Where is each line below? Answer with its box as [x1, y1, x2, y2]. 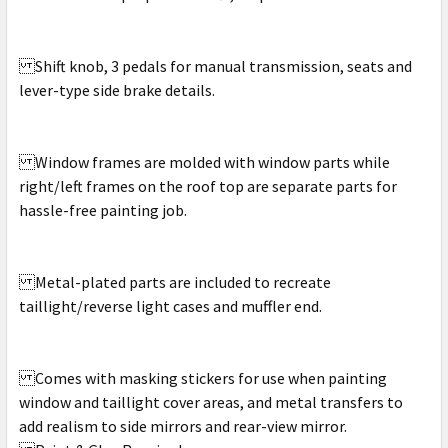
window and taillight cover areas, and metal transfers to [19, 392, 403, 413]
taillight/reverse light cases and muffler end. [19, 296, 322, 317]
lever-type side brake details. [19, 80, 215, 101]
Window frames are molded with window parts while [19, 152, 390, 173]
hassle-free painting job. [19, 200, 187, 221]
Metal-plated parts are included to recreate [19, 272, 331, 293]
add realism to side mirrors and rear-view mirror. [19, 416, 347, 437]
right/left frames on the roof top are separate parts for [19, 176, 397, 197]
